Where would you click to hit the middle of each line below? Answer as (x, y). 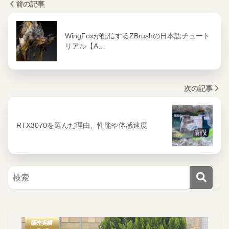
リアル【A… (85, 46)
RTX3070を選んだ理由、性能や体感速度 (82, 125)
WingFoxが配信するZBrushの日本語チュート (138, 36)
